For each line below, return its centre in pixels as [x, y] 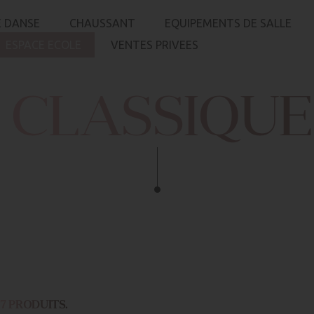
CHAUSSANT [102, 23]
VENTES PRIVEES [155, 45]
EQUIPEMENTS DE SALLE [228, 23]
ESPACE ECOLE [43, 45]
